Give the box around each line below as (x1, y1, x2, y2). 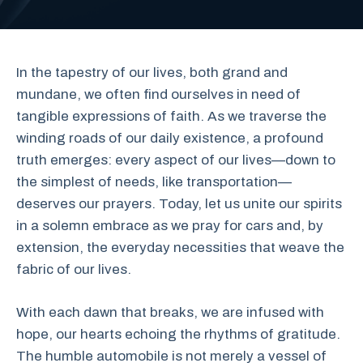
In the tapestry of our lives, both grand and (16, 65, 288, 80)
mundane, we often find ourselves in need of (16, 87, 301, 102)
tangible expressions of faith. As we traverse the (16, 109, 327, 124)
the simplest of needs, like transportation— (16, 174, 292, 190)
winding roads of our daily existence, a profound (16, 130, 323, 146)
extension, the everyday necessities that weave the (16, 240, 344, 255)
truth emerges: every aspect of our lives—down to (16, 152, 335, 168)
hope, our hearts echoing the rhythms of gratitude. (16, 326, 340, 342)
